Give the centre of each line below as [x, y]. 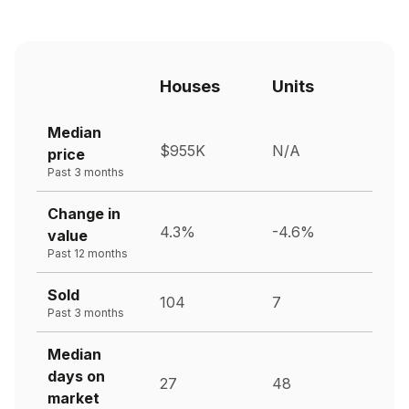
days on [76, 376]
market [73, 398]
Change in [84, 213]
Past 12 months [88, 253]
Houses [190, 86]
